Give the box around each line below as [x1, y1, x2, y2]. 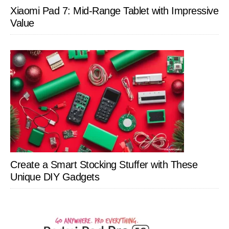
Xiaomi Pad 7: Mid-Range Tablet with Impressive [10, 5, 218, 16]
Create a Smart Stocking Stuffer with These [10, 159, 197, 170]
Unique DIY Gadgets [10, 171, 99, 182]
